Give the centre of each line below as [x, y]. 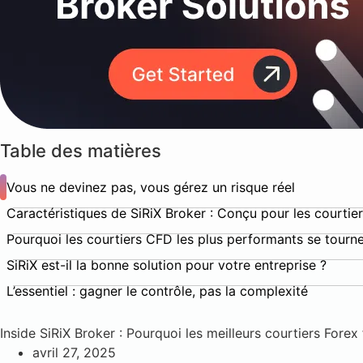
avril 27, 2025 [74, 352]
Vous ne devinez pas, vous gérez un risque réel [150, 187]
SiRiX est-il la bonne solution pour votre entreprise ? [166, 265]
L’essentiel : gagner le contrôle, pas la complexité [157, 291]
